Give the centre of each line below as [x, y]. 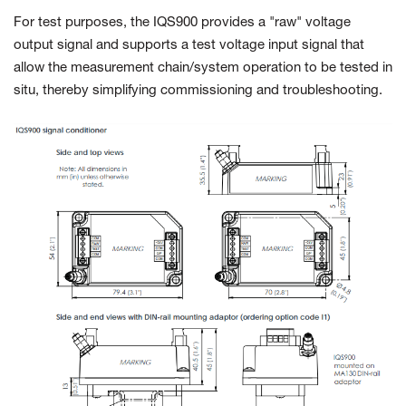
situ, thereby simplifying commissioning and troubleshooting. [198, 91]
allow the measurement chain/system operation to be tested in [203, 68]
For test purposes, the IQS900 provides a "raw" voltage [182, 23]
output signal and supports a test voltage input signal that [189, 46]
